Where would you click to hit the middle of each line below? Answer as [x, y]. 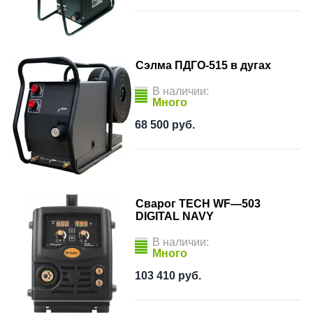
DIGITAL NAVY [175, 216]
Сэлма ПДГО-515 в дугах [203, 65]
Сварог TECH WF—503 [198, 204]
